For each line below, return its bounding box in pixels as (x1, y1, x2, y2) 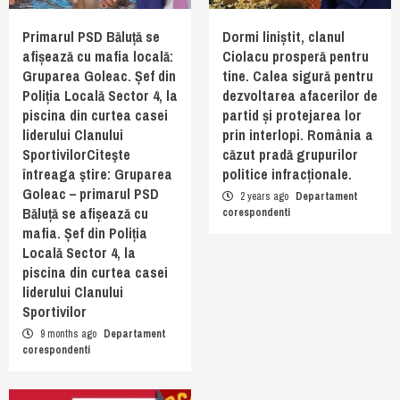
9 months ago (37, 326, 99, 341)
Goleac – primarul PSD (22, 183, 159, 204)
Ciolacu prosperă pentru (222, 46, 369, 66)
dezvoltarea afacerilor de (222, 85, 378, 105)
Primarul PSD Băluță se (22, 26, 160, 46)
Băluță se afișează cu (22, 203, 148, 223)
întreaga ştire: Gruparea (22, 163, 172, 184)
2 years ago (237, 188, 291, 204)
